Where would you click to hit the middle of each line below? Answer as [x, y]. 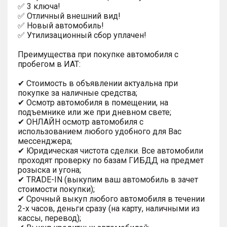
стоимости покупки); [56, 189]
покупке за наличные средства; [78, 93]
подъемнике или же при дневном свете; [94, 112]
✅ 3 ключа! [39, 6]
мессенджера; [45, 141]
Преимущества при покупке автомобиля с [98, 54]
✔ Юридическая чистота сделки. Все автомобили [110, 150]
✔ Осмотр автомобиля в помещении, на [93, 102]
